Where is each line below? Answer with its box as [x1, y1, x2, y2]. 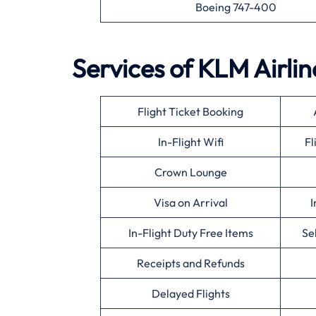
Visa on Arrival [153, 195, 228, 210]
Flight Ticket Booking [138, 104, 243, 119]
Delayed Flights [151, 286, 230, 301]
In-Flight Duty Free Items [128, 226, 253, 241]
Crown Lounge [154, 165, 227, 180]
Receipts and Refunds [136, 256, 245, 271]
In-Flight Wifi [157, 135, 224, 150]
